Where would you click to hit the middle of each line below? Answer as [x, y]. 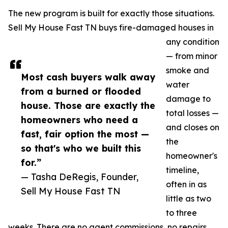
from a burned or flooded [81, 91]
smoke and [188, 70]
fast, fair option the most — [85, 134]
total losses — [192, 113]
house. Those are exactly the [88, 106]
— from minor [192, 56]
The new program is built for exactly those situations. [111, 13]
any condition [193, 42]
